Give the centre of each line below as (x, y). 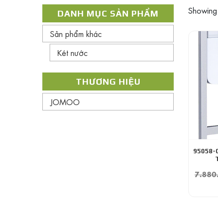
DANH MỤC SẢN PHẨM (108, 13)
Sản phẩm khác (76, 34)
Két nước (73, 53)
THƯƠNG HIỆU (108, 82)
